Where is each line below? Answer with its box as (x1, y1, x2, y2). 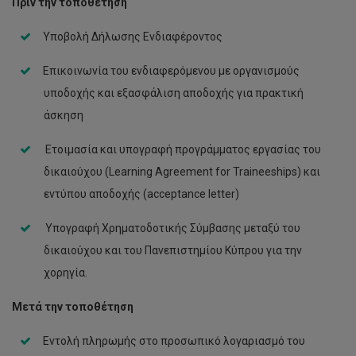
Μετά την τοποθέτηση (12, 300, 133, 313)
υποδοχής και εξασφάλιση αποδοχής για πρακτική (44, 87, 304, 99)
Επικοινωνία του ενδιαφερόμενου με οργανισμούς (43, 64, 300, 77)
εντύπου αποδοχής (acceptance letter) (44, 188, 239, 200)
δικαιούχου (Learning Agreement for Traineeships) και (44, 165, 320, 178)
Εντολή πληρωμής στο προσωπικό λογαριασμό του (43, 335, 305, 347)
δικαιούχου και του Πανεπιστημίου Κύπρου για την (44, 244, 302, 257)
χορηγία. (44, 266, 87, 279)
